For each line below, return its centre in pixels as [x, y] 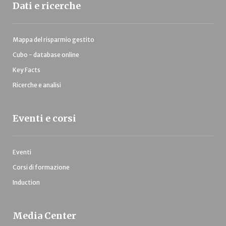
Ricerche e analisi [37, 85]
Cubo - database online [46, 55]
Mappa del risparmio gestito [53, 40]
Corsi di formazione [41, 167]
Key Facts [26, 70]
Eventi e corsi [44, 119]
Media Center [44, 216]
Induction [26, 183]
